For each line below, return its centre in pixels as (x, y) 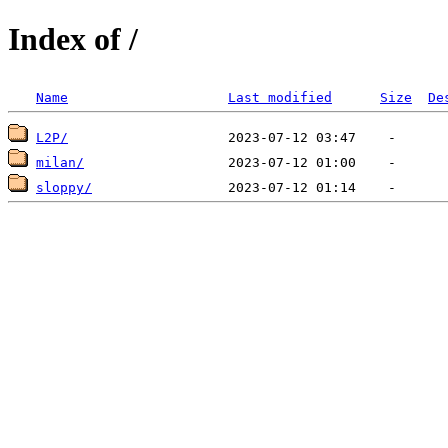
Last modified (280, 97)
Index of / (73, 39)
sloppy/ (64, 187)
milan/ (60, 162)
